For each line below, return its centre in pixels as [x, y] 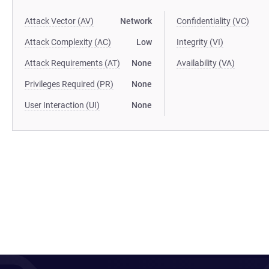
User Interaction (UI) [62, 105]
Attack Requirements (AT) [72, 63]
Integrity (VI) [200, 42]
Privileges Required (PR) [69, 84]
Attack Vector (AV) [59, 21]
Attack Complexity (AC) [68, 42]
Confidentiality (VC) [213, 21]
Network [136, 21]
